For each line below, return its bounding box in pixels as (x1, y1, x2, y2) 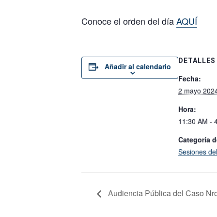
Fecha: (178, 74, 201, 84)
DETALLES (178, 57, 216, 65)
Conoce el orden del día (81, 15, 176, 28)
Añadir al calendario (105, 62, 171, 72)
